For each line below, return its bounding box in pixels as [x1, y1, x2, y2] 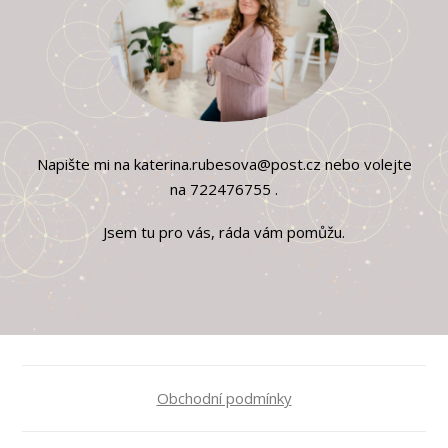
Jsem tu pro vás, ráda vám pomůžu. [103, 222, 345, 243]
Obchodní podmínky [156, 388, 292, 409]
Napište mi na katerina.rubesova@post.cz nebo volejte [36, 154, 412, 175]
